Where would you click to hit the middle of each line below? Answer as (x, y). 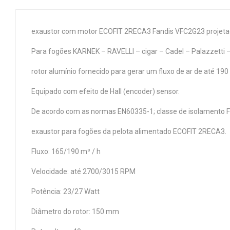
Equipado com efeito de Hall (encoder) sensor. (106, 91)
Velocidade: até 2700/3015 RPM (83, 171)
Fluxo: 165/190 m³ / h (66, 151)
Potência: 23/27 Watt (65, 191)
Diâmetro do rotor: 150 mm (75, 212)
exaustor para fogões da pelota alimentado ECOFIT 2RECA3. (129, 131)
